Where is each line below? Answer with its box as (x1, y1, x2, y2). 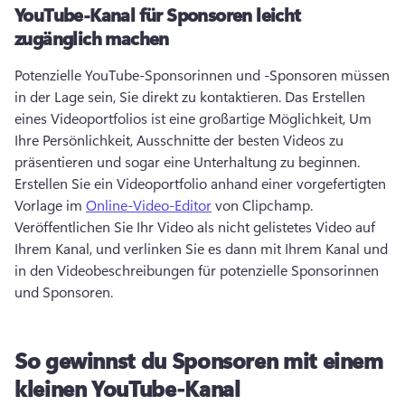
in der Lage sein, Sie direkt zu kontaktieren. (14, 87, 285, 106)
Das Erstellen (285, 87, 365, 106)
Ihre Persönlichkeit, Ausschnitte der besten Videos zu (14, 130, 344, 149)
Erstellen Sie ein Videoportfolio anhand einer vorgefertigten (14, 174, 386, 193)
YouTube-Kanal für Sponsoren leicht (14, 2, 301, 26)
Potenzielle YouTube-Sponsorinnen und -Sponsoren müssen (14, 65, 390, 84)
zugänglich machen (14, 25, 169, 50)
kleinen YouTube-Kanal (14, 373, 240, 402)
